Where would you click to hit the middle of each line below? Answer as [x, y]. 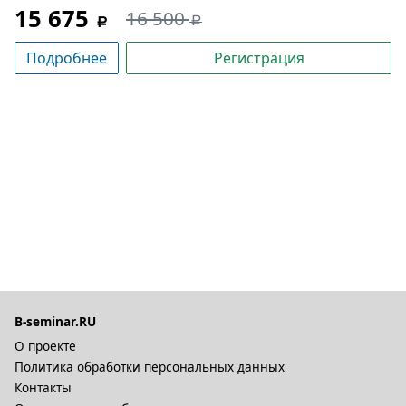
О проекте [45, 346]
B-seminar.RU [55, 321]
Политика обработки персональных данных [150, 367]
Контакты [43, 387]
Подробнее [67, 58]
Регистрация [259, 58]
